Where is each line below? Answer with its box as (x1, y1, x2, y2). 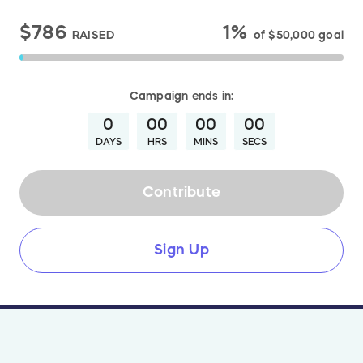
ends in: (188, 89, 234, 101)
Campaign (129, 89, 189, 101)
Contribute (142, 185, 221, 200)
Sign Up (154, 242, 209, 258)
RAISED (72, 28, 115, 41)
